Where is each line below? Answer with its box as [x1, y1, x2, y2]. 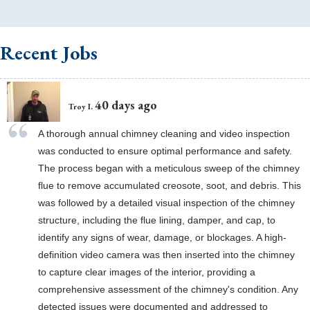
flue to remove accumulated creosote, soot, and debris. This [37, 180, 301, 192]
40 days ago [95, 96, 158, 113]
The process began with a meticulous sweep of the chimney [37, 163, 300, 174]
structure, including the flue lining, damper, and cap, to [37, 215, 275, 226]
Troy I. [69, 100, 93, 111]
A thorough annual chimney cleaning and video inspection [37, 128, 290, 140]
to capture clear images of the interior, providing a [37, 266, 255, 278]
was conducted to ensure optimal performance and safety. [37, 145, 292, 157]
